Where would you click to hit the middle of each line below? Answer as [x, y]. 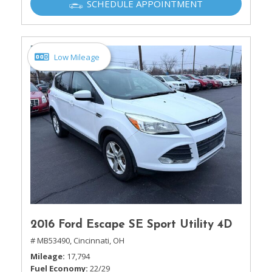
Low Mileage [77, 57]
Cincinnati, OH [99, 240]
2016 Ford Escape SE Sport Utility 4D [131, 225]
